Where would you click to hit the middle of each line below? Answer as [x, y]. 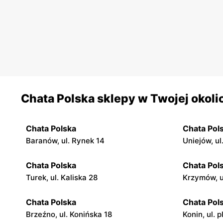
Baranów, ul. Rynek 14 [65, 141]
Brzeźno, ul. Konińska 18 [69, 215]
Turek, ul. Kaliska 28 [62, 178]
